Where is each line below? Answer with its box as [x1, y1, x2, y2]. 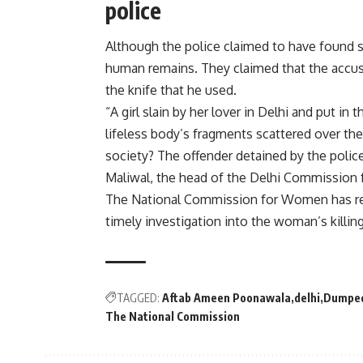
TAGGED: [117, 291, 160, 305]
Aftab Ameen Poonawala [162, 291, 291, 305]
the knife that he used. [105, 82, 237, 99]
